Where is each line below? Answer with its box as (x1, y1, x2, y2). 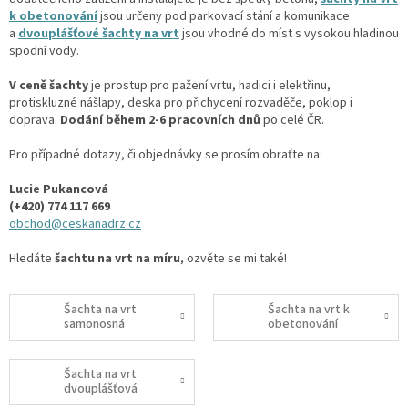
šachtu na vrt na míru (55, 249, 180, 268)
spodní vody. (9, 41, 79, 60)
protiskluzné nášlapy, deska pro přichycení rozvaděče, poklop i (9, 93, 352, 112)
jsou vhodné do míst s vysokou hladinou (179, 24, 399, 43)
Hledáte (9, 249, 55, 268)
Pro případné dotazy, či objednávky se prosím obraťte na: (9, 145, 322, 164)
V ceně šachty (9, 76, 88, 95)
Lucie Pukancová (9, 179, 108, 199)
